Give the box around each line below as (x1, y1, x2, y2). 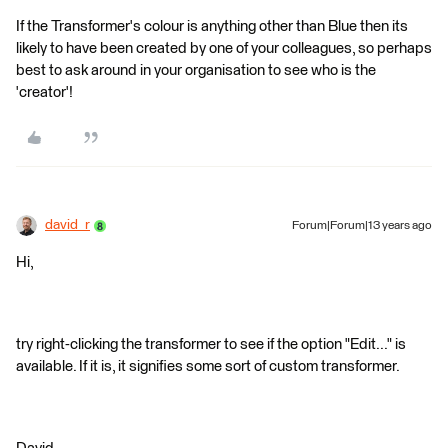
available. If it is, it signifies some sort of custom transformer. (16, 359, 400, 374)
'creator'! (16, 85, 73, 100)
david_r (45, 218, 90, 232)
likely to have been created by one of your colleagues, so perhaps (16, 41, 432, 56)
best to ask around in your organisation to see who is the (16, 63, 376, 78)
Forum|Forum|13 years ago (292, 220, 432, 232)
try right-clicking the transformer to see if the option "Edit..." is (16, 337, 406, 352)
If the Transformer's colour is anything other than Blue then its (16, 19, 408, 34)
